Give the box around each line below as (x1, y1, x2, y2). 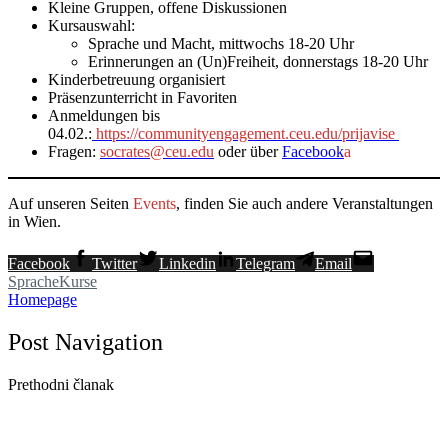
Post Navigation (8, 329, 163, 356)
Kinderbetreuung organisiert (48, 71, 225, 89)
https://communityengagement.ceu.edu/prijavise (92, 125, 399, 143)
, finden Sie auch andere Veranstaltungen (176, 195, 433, 213)
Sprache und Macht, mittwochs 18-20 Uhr (88, 35, 354, 53)
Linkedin (159, 255, 216, 273)
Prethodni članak (8, 376, 114, 394)
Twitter (92, 255, 137, 273)
